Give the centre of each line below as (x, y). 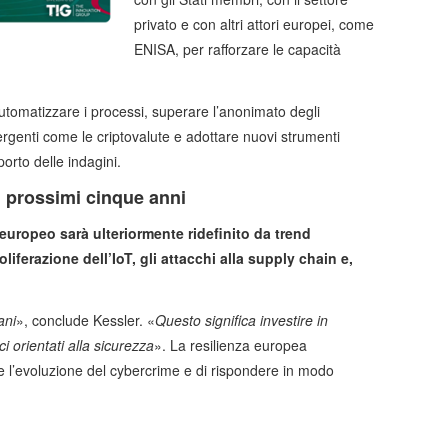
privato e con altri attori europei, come (254, 24)
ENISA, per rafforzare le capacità (237, 49)
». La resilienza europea (230, 345)
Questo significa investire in (241, 320)
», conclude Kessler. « (85, 320)
